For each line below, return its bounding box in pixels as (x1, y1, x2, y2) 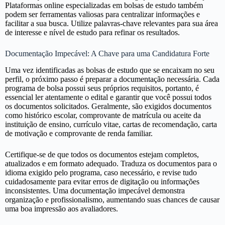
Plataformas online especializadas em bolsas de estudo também (5, 1, 203, 10)
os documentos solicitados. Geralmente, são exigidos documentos (5, 102, 211, 111)
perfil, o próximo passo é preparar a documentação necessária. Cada (5, 75, 219, 84)
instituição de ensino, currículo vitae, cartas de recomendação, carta (5, 120, 217, 129)
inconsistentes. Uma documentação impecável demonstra (5, 186, 185, 195)
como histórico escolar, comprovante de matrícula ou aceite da (5, 111, 201, 120)
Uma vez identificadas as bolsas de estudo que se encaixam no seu (5, 66, 214, 75)
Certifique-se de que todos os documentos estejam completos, (5, 150, 199, 159)
